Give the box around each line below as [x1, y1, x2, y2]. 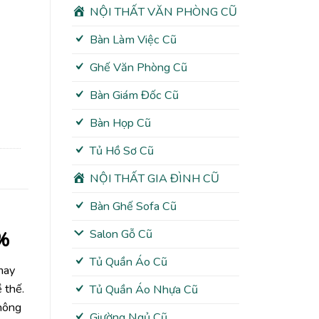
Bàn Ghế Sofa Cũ [89, 199, 177, 215]
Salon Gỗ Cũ [89, 226, 152, 243]
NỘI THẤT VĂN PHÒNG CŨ [89, 4, 237, 21]
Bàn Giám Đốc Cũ [89, 88, 179, 104]
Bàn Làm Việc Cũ [89, 32, 177, 48]
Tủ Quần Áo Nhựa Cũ [89, 282, 198, 298]
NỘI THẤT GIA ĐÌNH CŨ [89, 171, 219, 187]
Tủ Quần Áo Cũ [89, 254, 167, 271]
